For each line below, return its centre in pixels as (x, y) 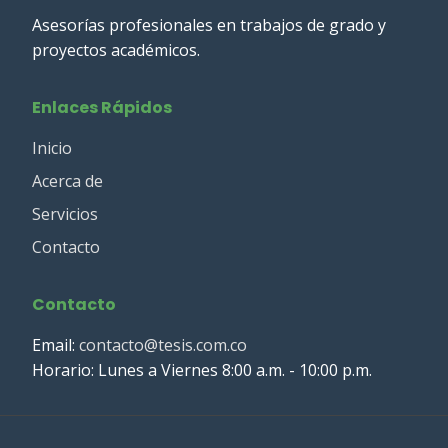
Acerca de (67, 181)
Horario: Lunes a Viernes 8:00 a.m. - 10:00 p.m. (202, 370)
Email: (55, 345)
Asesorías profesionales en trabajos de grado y (209, 25)
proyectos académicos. (116, 50)
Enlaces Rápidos (102, 107)
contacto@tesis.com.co (163, 345)
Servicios (65, 214)
